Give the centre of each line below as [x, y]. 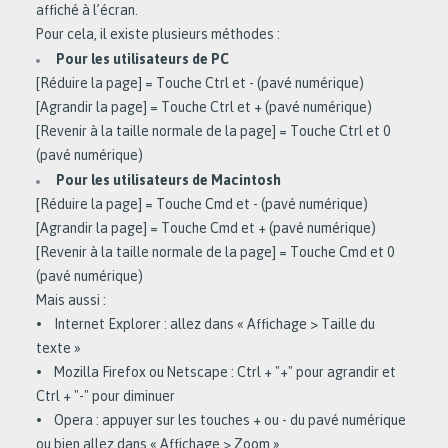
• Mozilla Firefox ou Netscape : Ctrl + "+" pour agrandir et [216, 372]
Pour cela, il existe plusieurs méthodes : [158, 34]
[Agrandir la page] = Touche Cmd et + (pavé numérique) [207, 228]
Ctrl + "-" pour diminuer [105, 396]
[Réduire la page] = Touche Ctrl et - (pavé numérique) [200, 83]
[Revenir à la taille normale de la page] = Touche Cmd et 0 [215, 252]
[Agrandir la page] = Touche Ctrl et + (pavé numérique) [204, 107]
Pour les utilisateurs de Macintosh [168, 180]
